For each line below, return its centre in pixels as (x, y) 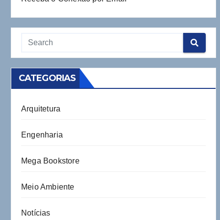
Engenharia (42, 135)
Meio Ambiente (48, 187)
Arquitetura (41, 109)
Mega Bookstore (50, 161)
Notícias (36, 213)
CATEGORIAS (47, 78)
